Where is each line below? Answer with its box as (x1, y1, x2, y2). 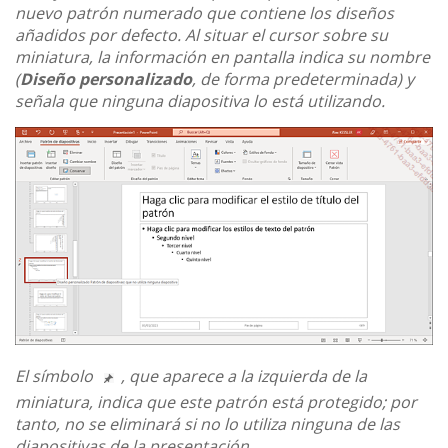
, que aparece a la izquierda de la (121, 365, 367, 388)
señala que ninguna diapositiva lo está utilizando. (15, 90, 385, 113)
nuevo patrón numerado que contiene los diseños (15, 2, 394, 25)
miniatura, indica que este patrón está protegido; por (15, 391, 417, 414)
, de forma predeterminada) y (192, 68, 414, 91)
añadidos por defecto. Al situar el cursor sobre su (15, 24, 388, 47)
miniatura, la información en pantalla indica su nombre (15, 46, 430, 69)
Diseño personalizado (20, 68, 192, 91)
